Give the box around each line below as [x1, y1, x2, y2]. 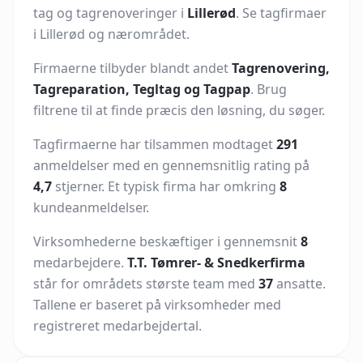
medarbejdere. [33, 254, 124, 271]
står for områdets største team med [33, 275, 258, 293]
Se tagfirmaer [242, 4, 327, 22]
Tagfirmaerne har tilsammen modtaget [33, 135, 276, 153]
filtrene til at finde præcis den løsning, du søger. [33, 101, 325, 119]
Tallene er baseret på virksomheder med [33, 296, 281, 314]
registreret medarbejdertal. [33, 317, 202, 335]
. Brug [250, 80, 287, 98]
